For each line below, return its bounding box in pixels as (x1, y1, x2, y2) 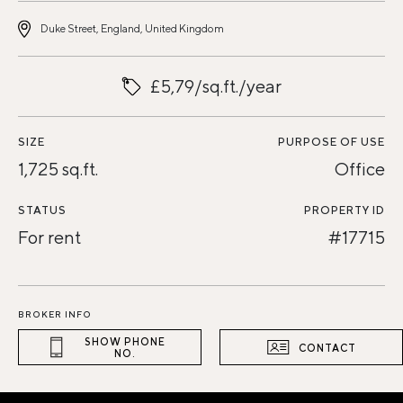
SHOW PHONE (84, 336, 166, 347)
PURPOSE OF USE (278, 135, 385, 148)
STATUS (18, 203, 67, 217)
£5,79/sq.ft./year (150, 76, 282, 96)
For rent (18, 227, 81, 247)
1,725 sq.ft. (18, 158, 98, 179)
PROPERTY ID (304, 203, 385, 217)
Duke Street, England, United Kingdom (40, 22, 224, 35)
